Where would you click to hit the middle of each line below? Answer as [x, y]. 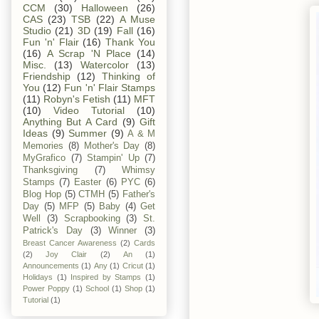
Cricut [132, 265]
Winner [123, 230]
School [97, 288]
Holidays [38, 277]
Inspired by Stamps [106, 277]
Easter [88, 182]
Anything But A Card [70, 121]
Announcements [51, 265]
